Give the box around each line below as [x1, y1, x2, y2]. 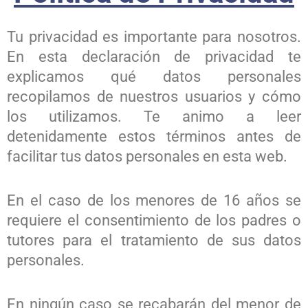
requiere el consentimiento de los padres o [7, 212, 301, 230]
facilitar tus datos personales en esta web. [7, 148, 287, 165]
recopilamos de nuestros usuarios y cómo [7, 88, 301, 105]
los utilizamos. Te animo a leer [7, 108, 301, 125]
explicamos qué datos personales [7, 68, 301, 85]
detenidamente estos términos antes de [7, 128, 301, 145]
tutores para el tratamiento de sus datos [7, 232, 301, 250]
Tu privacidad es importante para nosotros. [7, 28, 301, 45]
